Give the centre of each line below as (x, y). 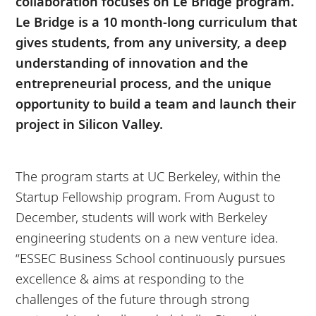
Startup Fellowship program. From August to (146, 196)
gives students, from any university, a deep (151, 42)
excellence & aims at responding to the (130, 278)
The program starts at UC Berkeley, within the (148, 176)
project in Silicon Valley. (90, 123)
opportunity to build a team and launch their (156, 103)
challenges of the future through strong (133, 298)
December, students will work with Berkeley (142, 217)
